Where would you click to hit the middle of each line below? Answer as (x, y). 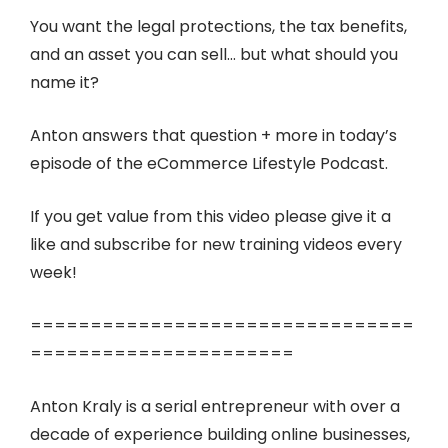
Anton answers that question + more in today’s (213, 136)
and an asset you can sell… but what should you (214, 55)
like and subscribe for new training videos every (216, 245)
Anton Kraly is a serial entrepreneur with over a (215, 407)
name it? (64, 83)
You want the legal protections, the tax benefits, (218, 27)
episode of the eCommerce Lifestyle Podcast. (209, 164)
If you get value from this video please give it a (210, 217)
